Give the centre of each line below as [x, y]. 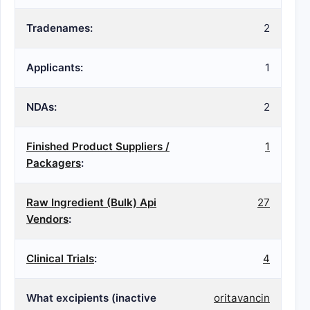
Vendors [47, 219]
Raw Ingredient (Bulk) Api [91, 202]
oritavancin [242, 298]
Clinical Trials [60, 258]
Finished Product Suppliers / [98, 146]
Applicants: [55, 67]
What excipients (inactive [91, 298]
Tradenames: [60, 28]
